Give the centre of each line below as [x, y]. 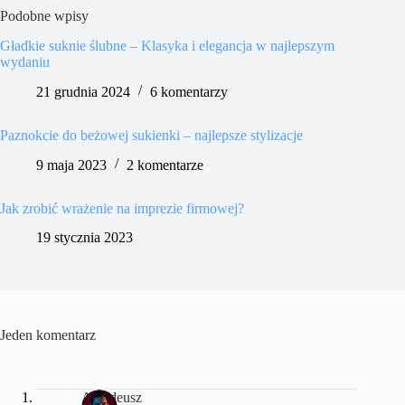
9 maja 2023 [71, 165]
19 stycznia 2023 [85, 238]
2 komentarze [165, 165]
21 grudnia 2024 [83, 91]
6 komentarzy [189, 91]
